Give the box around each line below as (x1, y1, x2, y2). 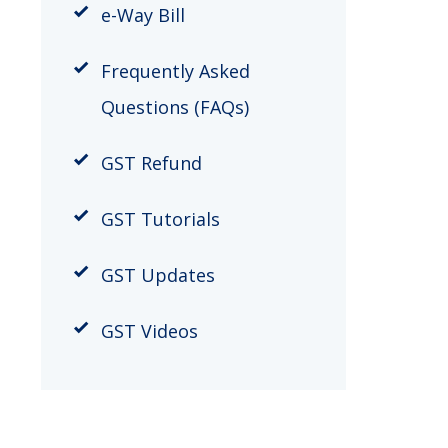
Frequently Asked (100, 58, 250, 83)
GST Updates (100, 262, 215, 287)
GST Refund (100, 150, 202, 175)
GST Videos (100, 318, 198, 343)
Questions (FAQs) (100, 94, 249, 119)
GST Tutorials (100, 206, 220, 231)
